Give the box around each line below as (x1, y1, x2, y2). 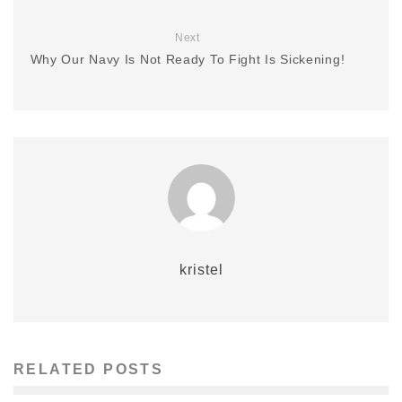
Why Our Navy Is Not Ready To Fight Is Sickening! (30, 52, 345, 66)
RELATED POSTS (13, 362, 164, 377)
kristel (179, 262, 223, 277)
